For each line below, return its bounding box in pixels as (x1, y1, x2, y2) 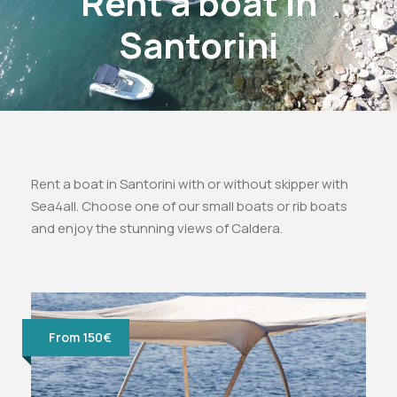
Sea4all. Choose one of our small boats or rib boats (31, 197, 347, 216)
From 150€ (49, 329, 112, 346)
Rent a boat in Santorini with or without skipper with (31, 175, 348, 194)
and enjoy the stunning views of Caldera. (31, 219, 283, 238)
